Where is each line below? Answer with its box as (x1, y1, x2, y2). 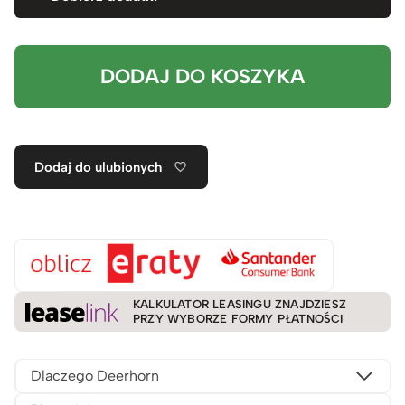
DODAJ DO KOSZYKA (100, 63, 305, 89)
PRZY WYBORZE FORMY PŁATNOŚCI (133, 312, 344, 326)
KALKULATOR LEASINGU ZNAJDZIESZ (133, 297, 346, 312)
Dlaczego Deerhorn (31, 367, 159, 385)
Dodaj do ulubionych (34, 158, 163, 175)
